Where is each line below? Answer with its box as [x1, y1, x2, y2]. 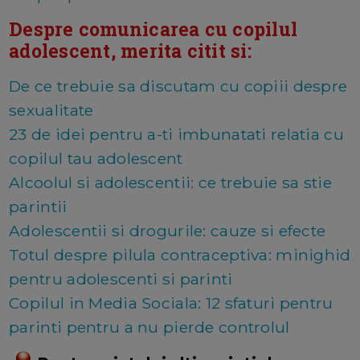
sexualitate [9, 100, 94, 120]
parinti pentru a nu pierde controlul [9, 317, 290, 337]
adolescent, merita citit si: [9, 38, 252, 63]
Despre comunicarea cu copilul [9, 16, 298, 41]
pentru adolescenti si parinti [9, 268, 233, 288]
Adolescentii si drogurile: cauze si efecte [9, 220, 326, 240]
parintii [9, 196, 67, 216]
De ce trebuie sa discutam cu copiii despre [9, 76, 348, 96]
